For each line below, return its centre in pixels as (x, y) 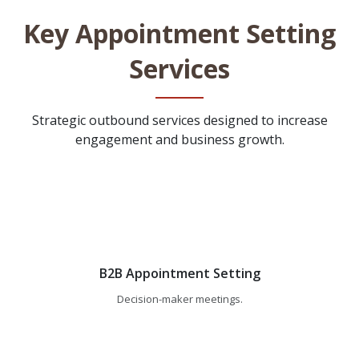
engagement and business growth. (179, 139)
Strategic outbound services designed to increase (179, 120)
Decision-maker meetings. (179, 299)
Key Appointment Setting (179, 33)
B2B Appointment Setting (179, 273)
